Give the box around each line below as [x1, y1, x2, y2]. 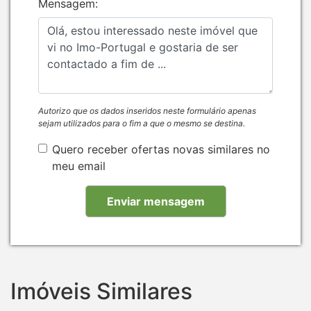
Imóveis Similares [10, 277, 192, 305]
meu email [52, 158, 106, 173]
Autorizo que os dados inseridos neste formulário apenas [38, 105, 256, 116]
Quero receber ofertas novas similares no [52, 142, 270, 156]
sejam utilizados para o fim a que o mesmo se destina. [38, 117, 245, 128]
